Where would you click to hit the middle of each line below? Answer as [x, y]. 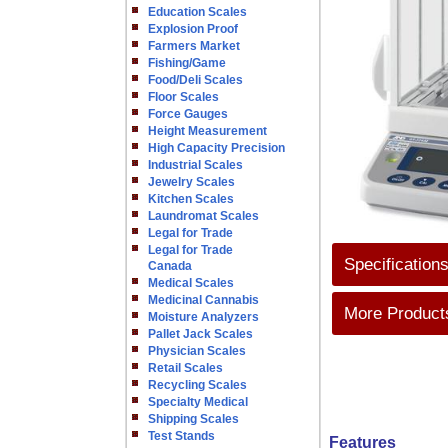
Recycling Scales [197, 385]
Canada [170, 266]
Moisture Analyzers [203, 317]
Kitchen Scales [191, 199]
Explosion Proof [193, 29]
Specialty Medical [198, 402]
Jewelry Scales [191, 182]
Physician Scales [197, 351]
